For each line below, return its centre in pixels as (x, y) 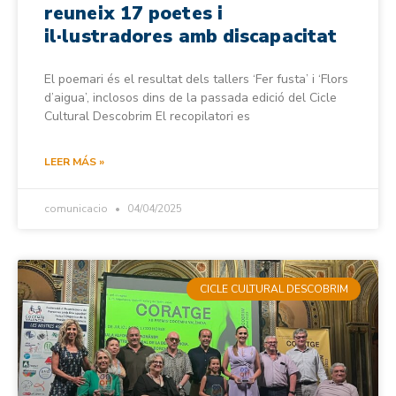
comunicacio (77, 208)
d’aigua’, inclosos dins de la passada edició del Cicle (190, 97)
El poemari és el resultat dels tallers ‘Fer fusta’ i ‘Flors (196, 79)
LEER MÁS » (74, 161)
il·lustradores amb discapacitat (191, 36)
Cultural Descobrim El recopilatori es (147, 116)
